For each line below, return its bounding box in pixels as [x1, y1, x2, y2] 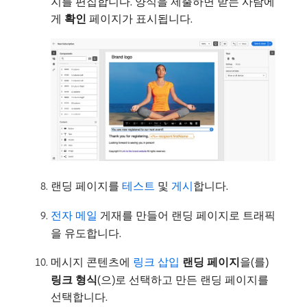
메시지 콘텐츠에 [51, 255, 133, 269]
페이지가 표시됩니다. [86, 11, 193, 25]
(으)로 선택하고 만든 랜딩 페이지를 [97, 273, 269, 287]
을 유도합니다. [51, 226, 121, 241]
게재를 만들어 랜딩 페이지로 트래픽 [97, 208, 275, 223]
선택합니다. [51, 290, 108, 304]
